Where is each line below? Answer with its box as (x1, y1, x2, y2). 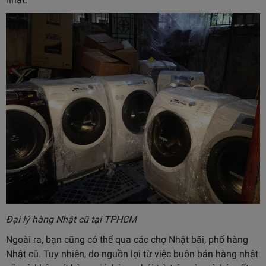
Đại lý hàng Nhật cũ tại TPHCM (6, 214, 137, 226)
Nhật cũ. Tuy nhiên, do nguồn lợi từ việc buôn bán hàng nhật (6, 248, 258, 260)
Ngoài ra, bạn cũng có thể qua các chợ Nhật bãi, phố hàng (6, 234, 248, 246)
